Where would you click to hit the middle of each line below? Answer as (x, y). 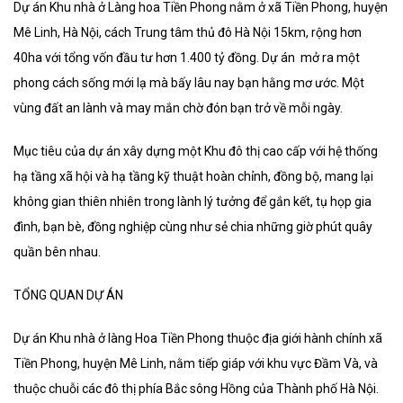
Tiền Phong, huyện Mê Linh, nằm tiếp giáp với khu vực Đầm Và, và (196, 364)
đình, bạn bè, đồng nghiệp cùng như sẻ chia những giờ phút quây (193, 227)
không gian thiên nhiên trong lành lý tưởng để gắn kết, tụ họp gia (193, 202)
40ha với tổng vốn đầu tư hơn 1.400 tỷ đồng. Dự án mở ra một (187, 58)
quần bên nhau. (57, 252)
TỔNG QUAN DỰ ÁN (68, 296)
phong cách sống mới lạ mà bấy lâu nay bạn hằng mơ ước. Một (189, 83)
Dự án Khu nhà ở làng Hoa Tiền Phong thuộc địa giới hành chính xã (198, 339)
